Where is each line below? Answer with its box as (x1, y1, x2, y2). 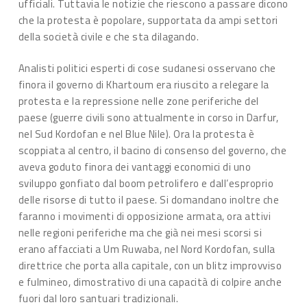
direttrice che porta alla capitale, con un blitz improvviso (18, 258, 282, 273)
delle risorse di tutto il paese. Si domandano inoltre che (18, 192, 280, 208)
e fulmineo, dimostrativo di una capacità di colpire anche (18, 274, 282, 290)
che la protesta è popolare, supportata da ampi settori (18, 12, 278, 28)
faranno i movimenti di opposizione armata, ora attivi (18, 208, 271, 224)
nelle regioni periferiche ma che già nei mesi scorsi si (18, 225, 262, 241)
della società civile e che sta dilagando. (18, 28, 199, 45)
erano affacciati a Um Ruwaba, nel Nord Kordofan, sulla (18, 241, 275, 257)
